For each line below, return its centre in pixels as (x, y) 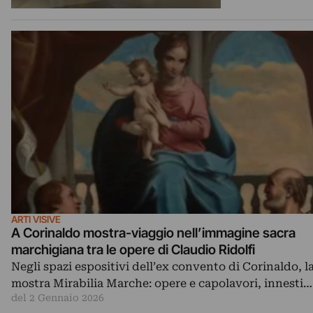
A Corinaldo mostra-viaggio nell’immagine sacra (153, 233)
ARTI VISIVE (36, 220)
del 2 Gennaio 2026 (58, 298)
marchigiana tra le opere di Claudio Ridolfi (133, 250)
